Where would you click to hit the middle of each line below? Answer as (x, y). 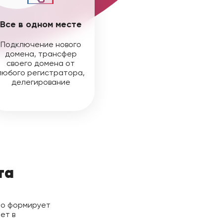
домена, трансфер (41, 54)
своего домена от (41, 63)
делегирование (41, 82)
